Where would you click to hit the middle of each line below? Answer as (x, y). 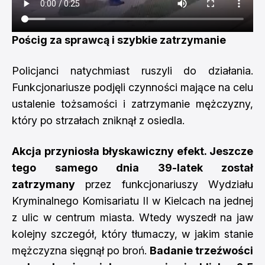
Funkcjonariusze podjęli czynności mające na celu (132, 87)
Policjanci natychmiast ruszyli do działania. (132, 70)
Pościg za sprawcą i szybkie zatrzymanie (119, 40)
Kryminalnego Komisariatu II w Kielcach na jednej (132, 201)
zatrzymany (43, 184)
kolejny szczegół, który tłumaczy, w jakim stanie (132, 234)
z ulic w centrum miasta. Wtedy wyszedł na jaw (132, 217)
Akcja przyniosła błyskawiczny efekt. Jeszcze (132, 151)
